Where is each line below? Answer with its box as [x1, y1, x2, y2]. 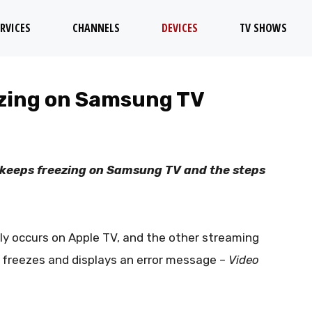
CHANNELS [72, 20, 120, 36]
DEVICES [162, 20, 198, 36]
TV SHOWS [240, 20, 287, 36]
